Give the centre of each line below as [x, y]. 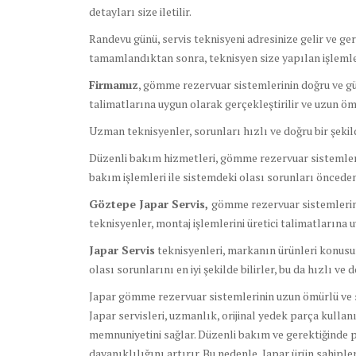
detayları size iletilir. [140, 12]
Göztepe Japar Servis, [150, 204]
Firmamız [114, 85]
